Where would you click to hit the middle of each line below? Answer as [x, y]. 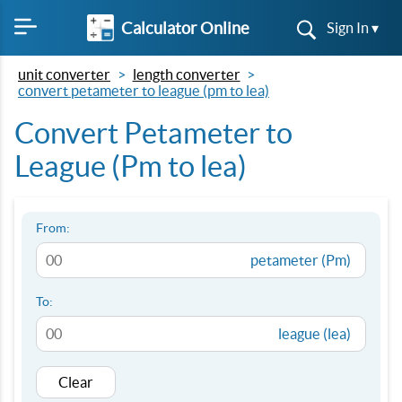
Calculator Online [185, 28]
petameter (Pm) [301, 260]
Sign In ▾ [353, 28]
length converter [186, 74]
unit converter [64, 74]
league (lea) [315, 334]
